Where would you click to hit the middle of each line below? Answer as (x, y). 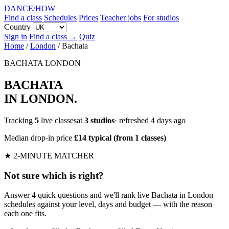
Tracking (19, 120)
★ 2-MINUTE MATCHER (49, 155)
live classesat (62, 120)
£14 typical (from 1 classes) (120, 138)
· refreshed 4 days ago (150, 120)
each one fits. (25, 214)
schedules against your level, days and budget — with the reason (108, 204)
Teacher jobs (121, 18)
